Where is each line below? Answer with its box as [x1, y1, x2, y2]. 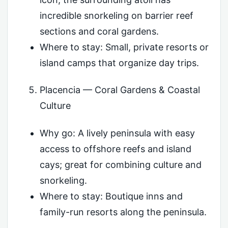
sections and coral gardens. [39, 25, 159, 37]
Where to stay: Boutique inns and [39, 190, 183, 202]
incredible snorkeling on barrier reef [39, 10, 193, 21]
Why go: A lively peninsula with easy [39, 127, 195, 138]
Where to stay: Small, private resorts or [39, 41, 209, 52]
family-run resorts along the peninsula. [39, 206, 207, 217]
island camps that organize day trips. [39, 57, 199, 68]
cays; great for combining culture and [39, 159, 202, 170]
